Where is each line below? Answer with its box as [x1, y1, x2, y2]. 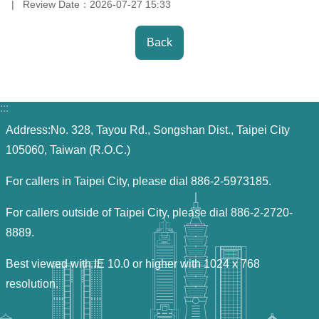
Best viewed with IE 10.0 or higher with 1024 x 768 [6, 257, 260, 270]
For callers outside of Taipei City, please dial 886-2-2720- [6, 206, 293, 219]
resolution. [6, 277, 58, 290]
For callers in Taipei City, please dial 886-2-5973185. [6, 174, 271, 187]
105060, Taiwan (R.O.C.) [6, 143, 130, 156]
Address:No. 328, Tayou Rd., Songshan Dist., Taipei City [6, 123, 290, 136]
